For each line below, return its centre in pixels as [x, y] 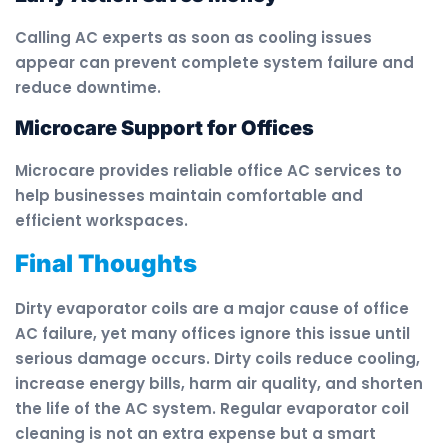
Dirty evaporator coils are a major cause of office [212, 309]
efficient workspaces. [101, 221]
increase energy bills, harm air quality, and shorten [219, 384]
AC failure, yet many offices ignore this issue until [212, 334]
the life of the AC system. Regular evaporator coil [212, 409]
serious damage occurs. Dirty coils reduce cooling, [217, 359]
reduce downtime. [88, 87]
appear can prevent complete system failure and [214, 62]
